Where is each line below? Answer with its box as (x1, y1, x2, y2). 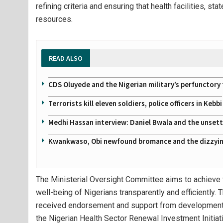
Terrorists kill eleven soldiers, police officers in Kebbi (48, 98, 222, 108)
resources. (36, 14, 73, 24)
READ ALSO (49, 53, 83, 63)
